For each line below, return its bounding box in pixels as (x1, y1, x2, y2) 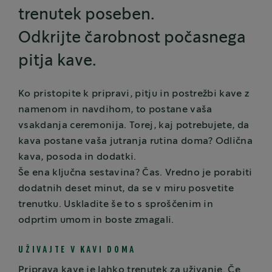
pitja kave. (18, 53, 97, 69)
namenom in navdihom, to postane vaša (18, 105, 212, 115)
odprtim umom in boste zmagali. (18, 216, 174, 225)
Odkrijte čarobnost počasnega (18, 30, 246, 46)
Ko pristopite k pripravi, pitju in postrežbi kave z (18, 89, 250, 99)
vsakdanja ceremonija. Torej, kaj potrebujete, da (18, 121, 250, 131)
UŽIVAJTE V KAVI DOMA (18, 246, 136, 254)
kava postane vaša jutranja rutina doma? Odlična (18, 137, 253, 146)
